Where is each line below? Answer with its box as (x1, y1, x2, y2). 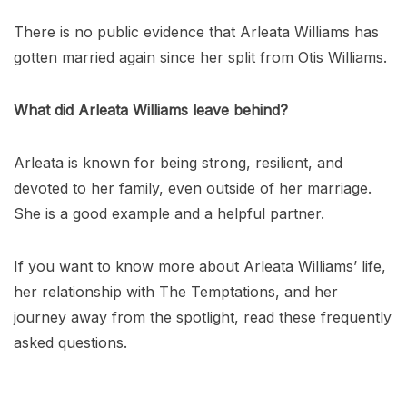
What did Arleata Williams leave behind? (14, 100, 288, 119)
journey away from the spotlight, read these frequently (14, 307, 392, 326)
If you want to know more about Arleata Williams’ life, (14, 256, 386, 275)
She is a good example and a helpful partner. (14, 203, 324, 223)
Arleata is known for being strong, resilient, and (14, 153, 342, 172)
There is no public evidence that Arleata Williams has (14, 22, 379, 41)
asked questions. (14, 333, 127, 352)
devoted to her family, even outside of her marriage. (14, 178, 372, 197)
